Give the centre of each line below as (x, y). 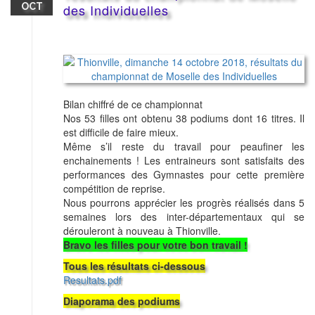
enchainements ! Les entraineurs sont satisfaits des (184, 161)
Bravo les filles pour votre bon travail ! (155, 245)
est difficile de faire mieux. (121, 133)
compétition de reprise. (114, 189)
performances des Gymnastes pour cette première (184, 175)
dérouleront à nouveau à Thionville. (142, 231)
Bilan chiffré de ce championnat (133, 104)
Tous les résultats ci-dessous (134, 266)
